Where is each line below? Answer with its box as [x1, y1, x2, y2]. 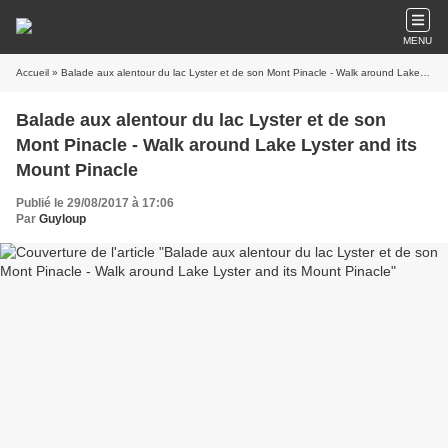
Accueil [16, 67, 49, 78]
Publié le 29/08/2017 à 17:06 [16, 196, 174, 210]
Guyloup [39, 212, 86, 226]
